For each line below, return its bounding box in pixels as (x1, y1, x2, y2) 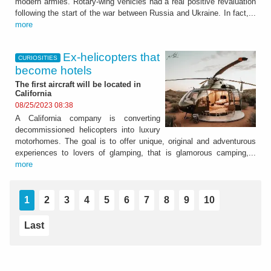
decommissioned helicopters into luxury (15, 125, 160, 134)
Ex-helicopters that (63, 50, 160, 64)
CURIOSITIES (18, 54, 57, 61)
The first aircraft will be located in (15, 80, 141, 90)
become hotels (15, 64, 92, 77)
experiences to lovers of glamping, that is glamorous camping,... (15, 148, 256, 157)
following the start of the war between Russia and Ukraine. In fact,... (15, 8, 256, 18)
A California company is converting (15, 113, 160, 123)
